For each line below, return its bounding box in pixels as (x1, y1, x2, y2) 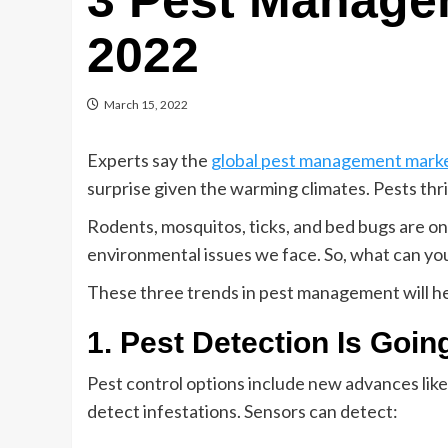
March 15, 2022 (104, 97, 188, 112)
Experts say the (87, 149, 211, 171)
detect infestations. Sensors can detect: (87, 400, 398, 422)
